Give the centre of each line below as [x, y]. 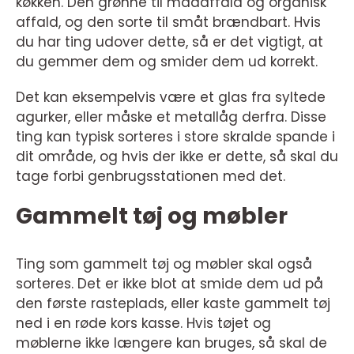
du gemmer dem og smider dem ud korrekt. [167, 61]
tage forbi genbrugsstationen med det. [151, 176]
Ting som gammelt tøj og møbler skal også [164, 264]
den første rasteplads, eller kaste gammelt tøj [173, 303]
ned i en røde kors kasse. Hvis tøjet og [143, 323]
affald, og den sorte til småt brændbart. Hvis [168, 22]
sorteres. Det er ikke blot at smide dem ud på [169, 283]
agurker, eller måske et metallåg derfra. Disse [171, 117]
